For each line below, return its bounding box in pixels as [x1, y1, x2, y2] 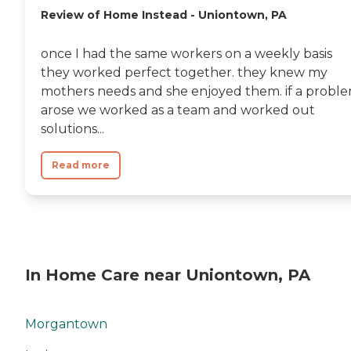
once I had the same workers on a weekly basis [41, 45, 332, 61]
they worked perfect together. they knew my [41, 64, 327, 80]
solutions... [41, 121, 104, 136]
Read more [52, 158, 110, 171]
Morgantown [25, 316, 107, 331]
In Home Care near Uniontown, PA [25, 266, 310, 285]
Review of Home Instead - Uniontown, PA [41, 7, 287, 22]
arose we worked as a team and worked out [41, 102, 315, 118]
